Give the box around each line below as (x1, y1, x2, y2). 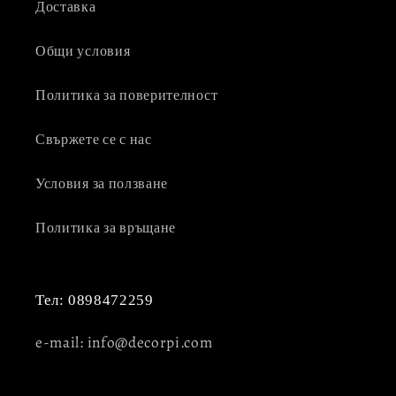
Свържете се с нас (35, 129, 152, 149)
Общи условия (35, 41, 131, 61)
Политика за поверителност (35, 85, 218, 105)
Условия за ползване (35, 173, 169, 194)
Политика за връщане (35, 217, 177, 238)
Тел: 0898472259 (35, 292, 154, 309)
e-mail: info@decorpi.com (35, 331, 213, 354)
